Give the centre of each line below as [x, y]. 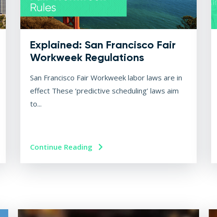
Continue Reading [62, 147]
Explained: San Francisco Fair [103, 45]
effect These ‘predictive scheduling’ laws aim [105, 91]
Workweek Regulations [87, 58]
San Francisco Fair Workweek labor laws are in [106, 78]
